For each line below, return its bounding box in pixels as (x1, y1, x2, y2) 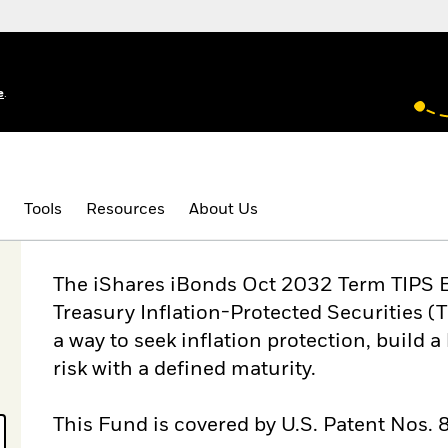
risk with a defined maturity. (53, 360, 317, 380)
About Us (189, 202, 258, 218)
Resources (86, 202, 165, 218)
